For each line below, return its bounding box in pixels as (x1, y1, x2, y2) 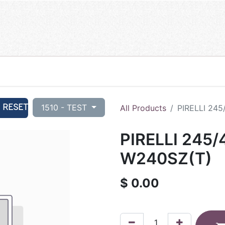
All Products (120, 102, 166, 113)
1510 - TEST (41, 102, 90, 113)
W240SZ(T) (120, 148, 212, 168)
